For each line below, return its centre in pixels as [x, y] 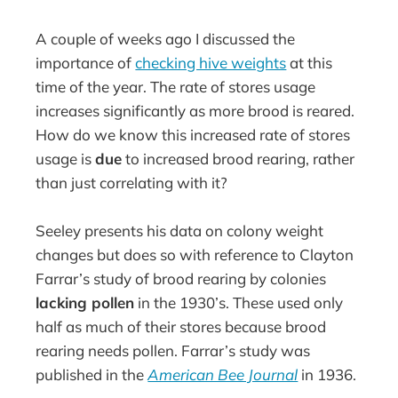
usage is [66, 158]
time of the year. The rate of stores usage [176, 86]
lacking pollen [85, 302]
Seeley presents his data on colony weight [180, 230]
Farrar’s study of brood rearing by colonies [181, 278]
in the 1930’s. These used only [239, 302]
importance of [86, 62]
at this [310, 62]
